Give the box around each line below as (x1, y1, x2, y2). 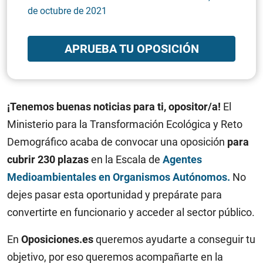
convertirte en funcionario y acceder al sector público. (7, 206, 255, 218)
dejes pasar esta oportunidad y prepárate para (7, 188, 222, 201)
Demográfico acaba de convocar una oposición (7, 136, 227, 148)
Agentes (163, 153, 202, 166)
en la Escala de (89, 153, 163, 166)
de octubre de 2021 (28, 5, 107, 16)
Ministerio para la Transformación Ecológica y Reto (7, 118, 242, 130)
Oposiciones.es (21, 233, 93, 245)
